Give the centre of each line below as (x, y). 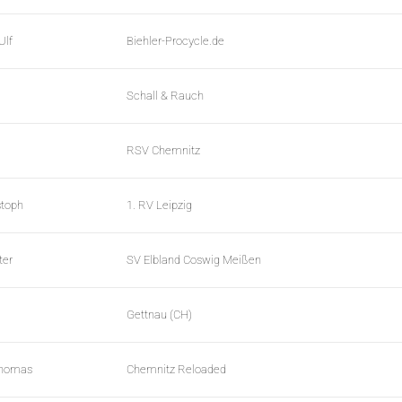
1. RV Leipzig (159, 205)
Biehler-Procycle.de (175, 41)
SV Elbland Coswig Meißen (194, 260)
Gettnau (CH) (159, 315)
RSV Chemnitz (163, 151)
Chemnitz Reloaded (176, 370)
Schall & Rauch (165, 96)
